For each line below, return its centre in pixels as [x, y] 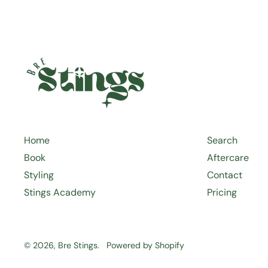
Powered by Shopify [145, 245]
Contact [224, 175]
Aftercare [228, 158]
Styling [39, 175]
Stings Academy [60, 192]
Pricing [222, 192]
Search [222, 140]
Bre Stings [78, 245]
